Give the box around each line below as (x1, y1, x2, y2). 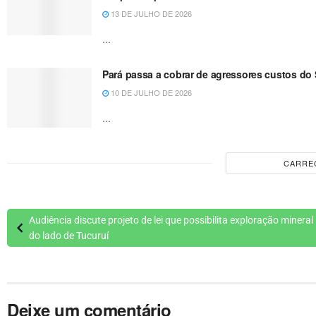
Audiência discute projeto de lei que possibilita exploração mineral (28, 214, 313, 226)
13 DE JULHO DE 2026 (109, 7, 192, 19)
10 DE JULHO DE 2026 (109, 86, 192, 98)
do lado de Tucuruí (28, 230, 109, 242)
